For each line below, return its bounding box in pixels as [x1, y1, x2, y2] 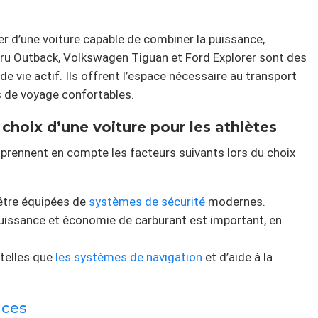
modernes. [205, 194, 265, 209]
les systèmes [55, 250, 127, 265]
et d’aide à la [202, 250, 273, 265]
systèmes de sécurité [89, 194, 205, 209]
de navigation [130, 250, 202, 265]
